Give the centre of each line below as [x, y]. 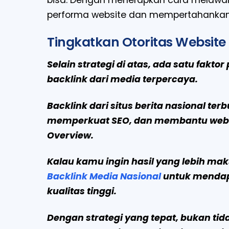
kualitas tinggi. [82, 191]
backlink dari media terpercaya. [122, 79]
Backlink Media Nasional [104, 177]
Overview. [70, 135]
